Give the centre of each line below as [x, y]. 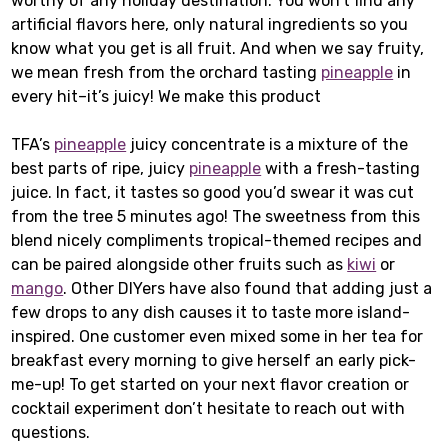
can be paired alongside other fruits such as [179, 265]
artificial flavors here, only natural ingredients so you [210, 25]
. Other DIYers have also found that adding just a [248, 289]
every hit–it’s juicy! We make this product [166, 97]
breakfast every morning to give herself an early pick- [214, 361]
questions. [51, 433]
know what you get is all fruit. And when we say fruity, [218, 49]
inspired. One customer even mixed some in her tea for [217, 337]
